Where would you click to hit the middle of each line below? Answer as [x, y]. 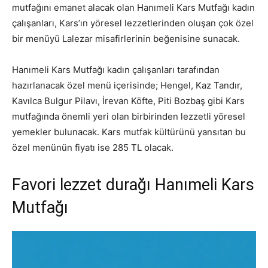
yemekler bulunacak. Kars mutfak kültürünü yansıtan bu [129, 132]
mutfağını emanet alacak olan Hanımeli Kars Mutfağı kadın [133, 7]
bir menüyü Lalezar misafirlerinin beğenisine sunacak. [126, 38]
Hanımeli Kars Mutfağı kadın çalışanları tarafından [116, 69]
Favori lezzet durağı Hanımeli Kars [133, 185]
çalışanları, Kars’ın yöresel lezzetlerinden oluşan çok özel [133, 23]
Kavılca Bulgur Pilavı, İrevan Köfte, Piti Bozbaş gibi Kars [128, 100]
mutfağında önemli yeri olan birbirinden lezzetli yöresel [129, 116]
